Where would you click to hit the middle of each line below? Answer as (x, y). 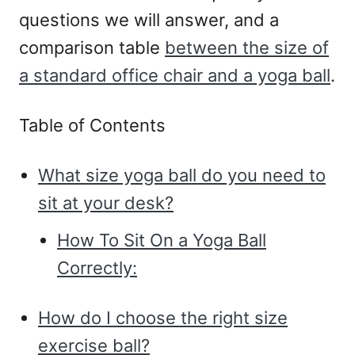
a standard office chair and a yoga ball (175, 76)
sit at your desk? (106, 203)
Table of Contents (92, 126)
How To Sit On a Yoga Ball (162, 240)
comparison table (92, 48)
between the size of (247, 48)
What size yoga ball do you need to (182, 176)
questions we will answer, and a (149, 20)
